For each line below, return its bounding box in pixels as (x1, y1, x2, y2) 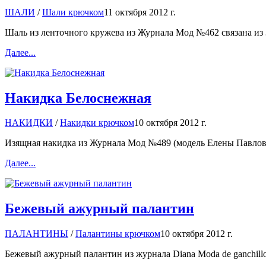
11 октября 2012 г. (104, 7, 176, 17)
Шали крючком (42, 7, 104, 17)
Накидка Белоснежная (5, 90, 151, 106)
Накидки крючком (60, 118, 134, 128)
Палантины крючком (75, 229, 160, 239)
